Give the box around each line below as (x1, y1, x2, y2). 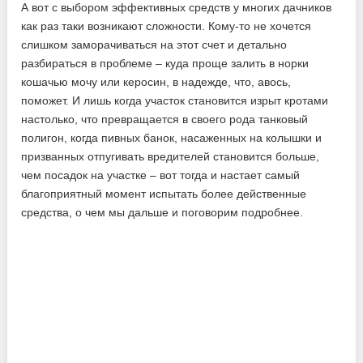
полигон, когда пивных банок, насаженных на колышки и (21, 130, 322, 144)
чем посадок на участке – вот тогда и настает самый (21, 168, 301, 181)
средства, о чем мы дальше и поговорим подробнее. (21, 205, 304, 219)
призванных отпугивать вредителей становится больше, (21, 149, 320, 163)
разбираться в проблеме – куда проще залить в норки (21, 56, 310, 70)
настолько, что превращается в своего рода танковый (21, 112, 309, 126)
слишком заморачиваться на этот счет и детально (21, 37, 288, 51)
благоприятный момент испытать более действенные (21, 186, 307, 200)
